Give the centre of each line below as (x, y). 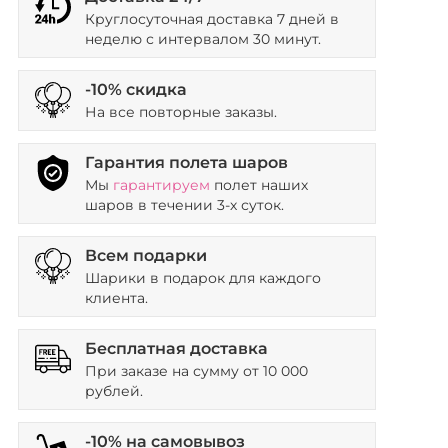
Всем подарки (145, 255)
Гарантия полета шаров (186, 162)
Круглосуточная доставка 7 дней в (211, 19)
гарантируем (161, 185)
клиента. (116, 298)
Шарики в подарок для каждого (202, 278)
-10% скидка (135, 89)
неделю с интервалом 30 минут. (202, 39)
